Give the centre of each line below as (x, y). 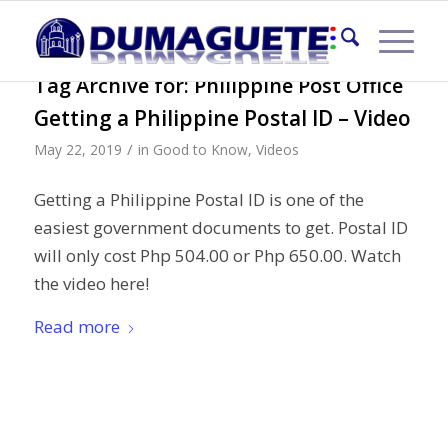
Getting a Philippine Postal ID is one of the (198, 200)
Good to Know (200, 149)
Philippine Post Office (298, 85)
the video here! (91, 284)
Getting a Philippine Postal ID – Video (222, 118)
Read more (76, 326)
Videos (277, 149)
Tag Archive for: (113, 85)
